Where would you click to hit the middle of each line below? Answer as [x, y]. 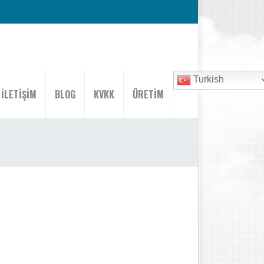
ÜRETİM [148, 94]
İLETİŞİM [19, 94]
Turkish [207, 80]
